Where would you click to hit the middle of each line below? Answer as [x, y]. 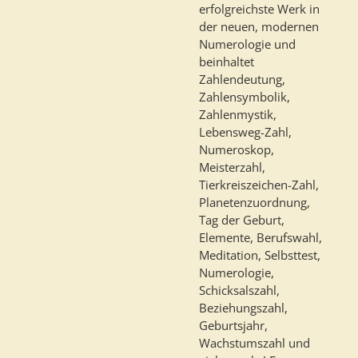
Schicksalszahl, [239, 290]
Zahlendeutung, [242, 79]
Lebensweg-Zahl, [245, 131]
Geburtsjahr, [233, 325]
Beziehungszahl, [243, 307]
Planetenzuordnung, [255, 202]
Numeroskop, [237, 149]
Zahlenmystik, [238, 114]
